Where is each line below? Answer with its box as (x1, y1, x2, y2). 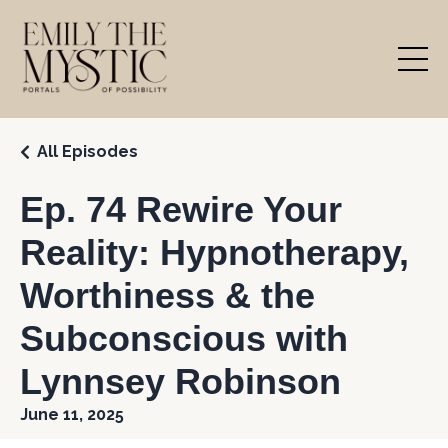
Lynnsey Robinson (20, 361, 341, 402)
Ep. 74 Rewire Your (20, 189, 342, 230)
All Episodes (37, 142, 138, 161)
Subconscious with (20, 318, 348, 359)
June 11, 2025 (20, 405, 124, 424)
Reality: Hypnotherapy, (20, 232, 409, 273)
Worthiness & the (20, 275, 315, 316)
